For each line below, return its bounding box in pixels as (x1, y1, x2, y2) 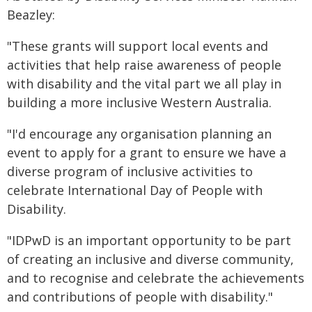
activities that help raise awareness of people (7, 56, 281, 73)
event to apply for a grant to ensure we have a (7, 144, 286, 161)
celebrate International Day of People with (7, 182, 263, 198)
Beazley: (7, 6, 55, 23)
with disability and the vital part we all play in (7, 75, 281, 92)
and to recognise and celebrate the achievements (7, 270, 304, 286)
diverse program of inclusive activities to (7, 163, 253, 180)
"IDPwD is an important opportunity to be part (7, 232, 291, 249)
